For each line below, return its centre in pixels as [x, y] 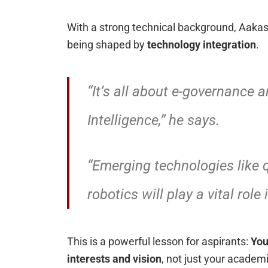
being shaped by [107, 45]
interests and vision [114, 259]
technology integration [202, 45]
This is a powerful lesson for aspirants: [159, 242]
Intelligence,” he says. [153, 121]
